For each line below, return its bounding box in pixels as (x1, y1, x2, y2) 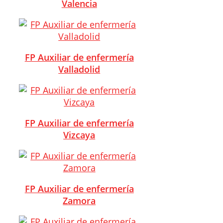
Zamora (63, 194, 96, 207)
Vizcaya (63, 128, 96, 141)
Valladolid (58, 63, 101, 75)
